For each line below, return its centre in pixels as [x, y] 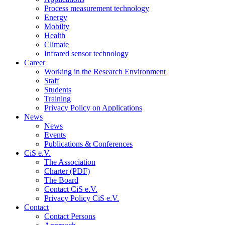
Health [55, 35]
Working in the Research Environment [105, 72]
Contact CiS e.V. [71, 189]
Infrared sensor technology [86, 53]
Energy [56, 17]
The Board [61, 180]
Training [58, 99]
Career [35, 63]
